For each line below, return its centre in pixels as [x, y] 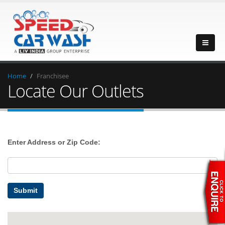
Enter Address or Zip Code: [54, 142]
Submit [26, 190]
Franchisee [53, 76]
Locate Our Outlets [76, 91]
